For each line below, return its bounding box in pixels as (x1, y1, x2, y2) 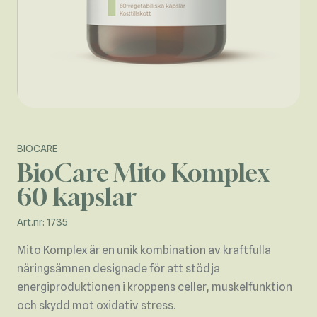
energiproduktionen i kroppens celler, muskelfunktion (17, 280, 292, 294)
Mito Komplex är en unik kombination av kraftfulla (17, 243, 271, 258)
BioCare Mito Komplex (17, 158, 270, 188)
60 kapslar (17, 183, 137, 212)
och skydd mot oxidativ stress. (17, 299, 175, 313)
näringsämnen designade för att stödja (17, 262, 220, 276)
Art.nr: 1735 (17, 217, 68, 229)
